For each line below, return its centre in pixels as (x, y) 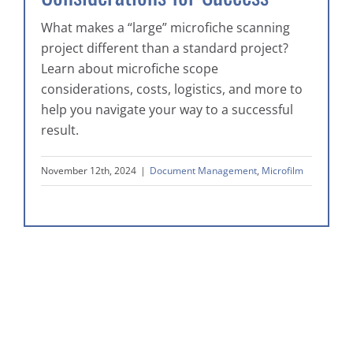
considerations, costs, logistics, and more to (172, 89)
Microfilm (282, 171)
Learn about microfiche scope (130, 69)
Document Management (203, 171)
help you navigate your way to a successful (167, 110)
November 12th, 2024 (89, 171)
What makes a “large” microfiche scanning (165, 28)
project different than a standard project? (165, 48)
